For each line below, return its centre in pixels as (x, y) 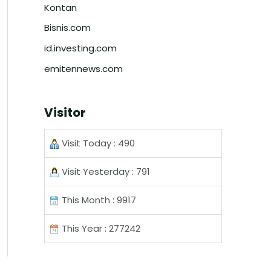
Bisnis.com (67, 28)
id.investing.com (80, 48)
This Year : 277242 (100, 228)
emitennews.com (83, 68)
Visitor (65, 112)
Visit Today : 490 (97, 143)
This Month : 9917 (98, 200)
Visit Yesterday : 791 (105, 171)
